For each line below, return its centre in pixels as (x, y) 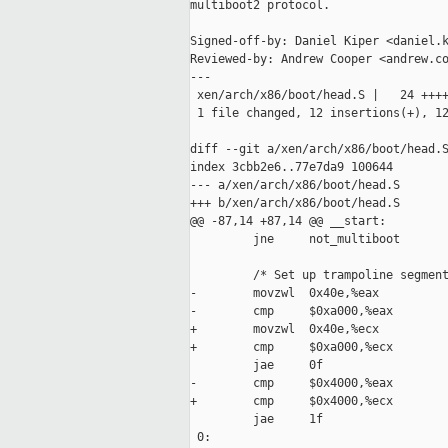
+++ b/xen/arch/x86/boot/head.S (295, 203)
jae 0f (256, 365)
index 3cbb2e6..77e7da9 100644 (291, 167)
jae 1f (256, 419)
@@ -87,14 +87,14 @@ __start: (288, 221)
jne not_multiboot (295, 239)
